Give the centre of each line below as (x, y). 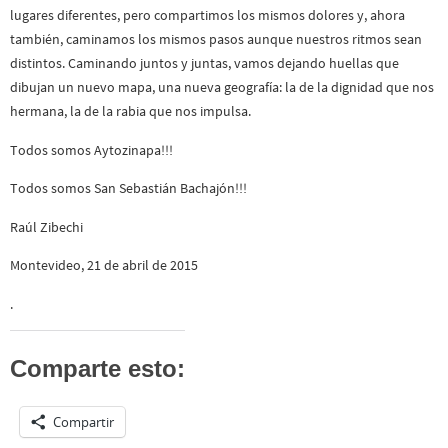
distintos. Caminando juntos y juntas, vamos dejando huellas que (204, 63)
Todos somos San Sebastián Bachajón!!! (128, 188)
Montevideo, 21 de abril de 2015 (104, 265)
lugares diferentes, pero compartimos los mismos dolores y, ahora (207, 15)
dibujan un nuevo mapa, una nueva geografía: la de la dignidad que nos (222, 87)
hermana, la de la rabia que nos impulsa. (130, 111)
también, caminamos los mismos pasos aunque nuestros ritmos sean (216, 39)
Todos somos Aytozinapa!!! (91, 149)
